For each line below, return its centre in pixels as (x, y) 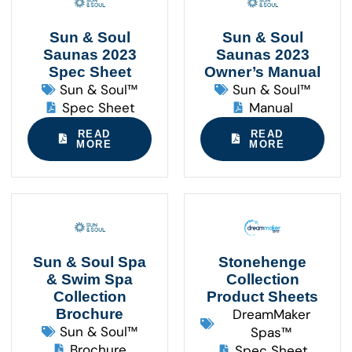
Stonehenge (262, 262)
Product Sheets (262, 296)
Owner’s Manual (262, 71)
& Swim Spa (90, 279)
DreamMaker (271, 314)
